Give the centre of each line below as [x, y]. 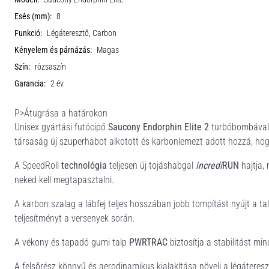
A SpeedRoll [38, 165]
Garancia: [30, 83]
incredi [209, 165]
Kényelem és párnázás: [53, 50]
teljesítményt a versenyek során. [75, 218]
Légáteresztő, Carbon [82, 33]
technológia [84, 165]
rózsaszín [50, 67]
